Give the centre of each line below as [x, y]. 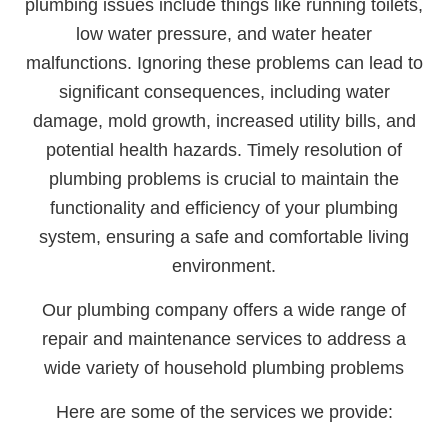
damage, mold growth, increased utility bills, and [224, 121]
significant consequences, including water [224, 92]
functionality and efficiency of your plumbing [224, 208]
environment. [224, 266]
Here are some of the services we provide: [224, 412]
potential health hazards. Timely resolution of [224, 150]
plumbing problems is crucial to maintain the [224, 179]
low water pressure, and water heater [224, 34]
